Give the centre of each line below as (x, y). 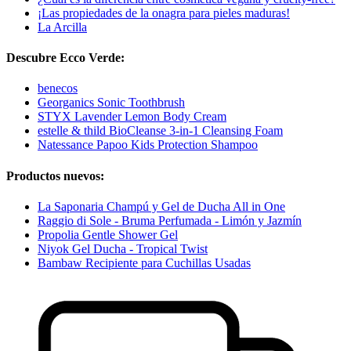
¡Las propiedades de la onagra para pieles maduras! (164, 13)
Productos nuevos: (55, 175)
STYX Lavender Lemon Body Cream (132, 117)
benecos (58, 89)
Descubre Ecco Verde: (65, 58)
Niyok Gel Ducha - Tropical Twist (123, 248)
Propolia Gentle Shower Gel (108, 234)
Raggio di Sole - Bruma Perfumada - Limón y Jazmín (170, 220)
